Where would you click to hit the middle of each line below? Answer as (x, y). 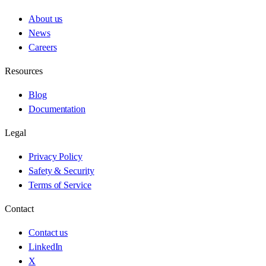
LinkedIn (46, 247)
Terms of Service (60, 185)
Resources (24, 71)
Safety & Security (61, 171)
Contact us (48, 233)
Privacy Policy (56, 157)
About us (46, 19)
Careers (43, 47)
